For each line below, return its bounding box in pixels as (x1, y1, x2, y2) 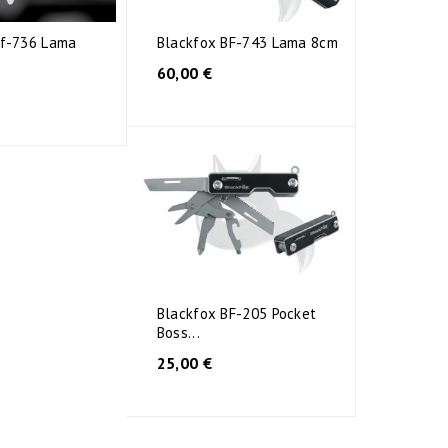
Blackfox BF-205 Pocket (156, 304, 317, 324)
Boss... (156, 323, 200, 343)
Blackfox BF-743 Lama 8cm (156, 33, 338, 53)
